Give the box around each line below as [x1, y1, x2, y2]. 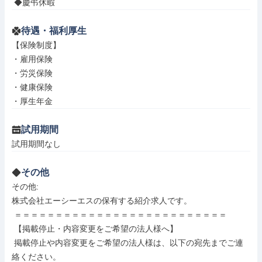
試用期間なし [12, 139, 61, 149]
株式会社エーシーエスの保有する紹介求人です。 [12, 196, 192, 205]
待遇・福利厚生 [21, 26, 87, 36]
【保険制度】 [12, 40, 61, 50]
